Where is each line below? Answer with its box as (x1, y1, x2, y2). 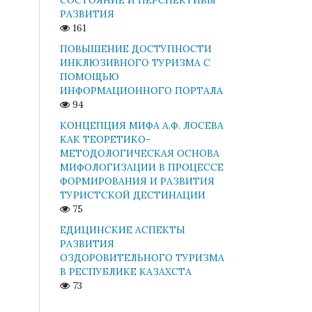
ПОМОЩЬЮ (60, 70, 119, 83)
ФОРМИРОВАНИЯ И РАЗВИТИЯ (60, 174, 214, 187)
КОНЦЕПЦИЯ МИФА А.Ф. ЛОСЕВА (60, 118, 224, 132)
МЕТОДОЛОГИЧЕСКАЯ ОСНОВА (60, 146, 219, 159)
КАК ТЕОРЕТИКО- (60, 132, 150, 146)
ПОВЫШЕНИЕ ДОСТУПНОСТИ (60, 42, 212, 55)
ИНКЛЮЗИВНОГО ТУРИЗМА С (60, 56, 210, 69)
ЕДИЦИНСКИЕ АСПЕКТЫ (60, 223, 185, 236)
